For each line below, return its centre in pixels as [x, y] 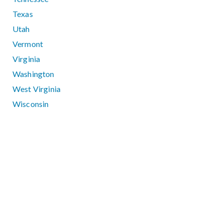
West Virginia [37, 89]
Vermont [28, 44]
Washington [33, 74]
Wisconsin [31, 104]
